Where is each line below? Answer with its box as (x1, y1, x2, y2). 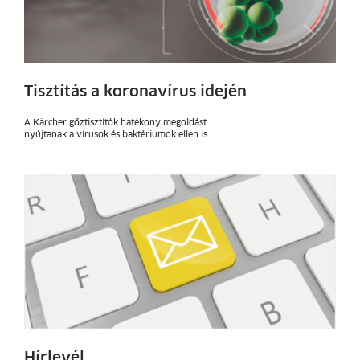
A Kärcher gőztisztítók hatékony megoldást (24, 119, 207, 128)
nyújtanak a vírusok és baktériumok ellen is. (24, 131, 210, 140)
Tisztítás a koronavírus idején (24, 84, 247, 100)
